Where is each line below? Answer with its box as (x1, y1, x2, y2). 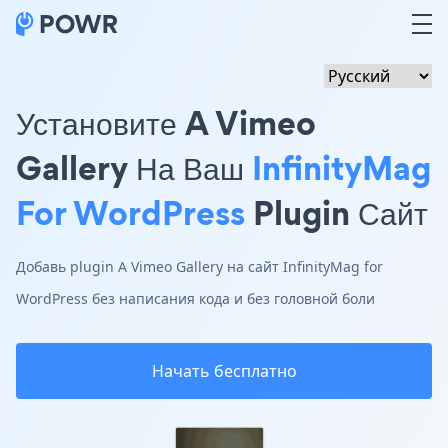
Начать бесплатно (151, 360, 297, 382)
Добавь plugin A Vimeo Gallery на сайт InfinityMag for (16, 257, 383, 276)
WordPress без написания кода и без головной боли (16, 289, 375, 308)
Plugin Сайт (245, 189, 428, 236)
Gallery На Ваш (16, 144, 252, 191)
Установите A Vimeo (16, 99, 316, 146)
